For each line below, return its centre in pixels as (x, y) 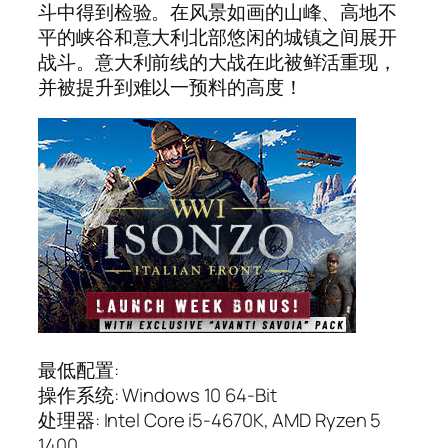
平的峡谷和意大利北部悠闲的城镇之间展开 (218, 36)
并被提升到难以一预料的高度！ (170, 86)
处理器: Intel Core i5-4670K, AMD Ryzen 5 (210, 419)
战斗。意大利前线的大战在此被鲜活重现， (218, 61)
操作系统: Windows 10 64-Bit (157, 394)
